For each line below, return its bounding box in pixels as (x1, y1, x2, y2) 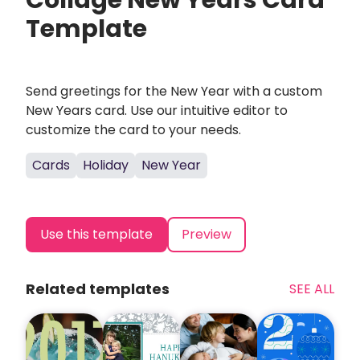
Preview (182, 225, 231, 243)
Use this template (40, 225, 153, 243)
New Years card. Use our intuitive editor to (26, 101, 288, 120)
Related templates (26, 279, 170, 299)
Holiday (83, 156, 129, 174)
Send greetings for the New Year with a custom (26, 82, 322, 100)
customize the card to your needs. (26, 121, 241, 139)
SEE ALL (289, 280, 334, 298)
